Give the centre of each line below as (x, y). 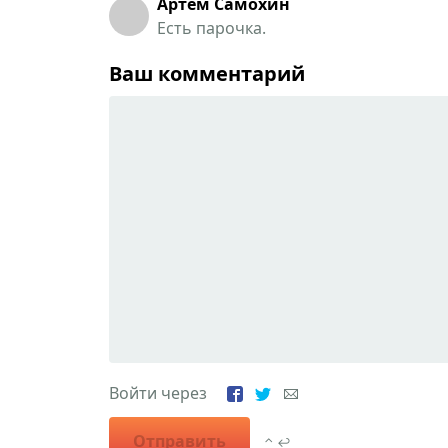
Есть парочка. (211, 27)
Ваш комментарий (206, 73)
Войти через (167, 392)
